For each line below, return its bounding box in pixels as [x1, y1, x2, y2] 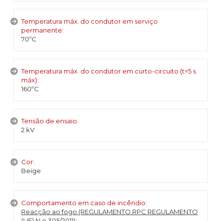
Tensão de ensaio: [21, 117, 78, 125]
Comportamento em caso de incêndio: [21, 199, 147, 207]
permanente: [21, 26, 64, 34]
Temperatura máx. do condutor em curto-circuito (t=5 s [21, 67, 196, 75]
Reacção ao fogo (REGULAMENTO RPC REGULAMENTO [21, 208, 198, 216]
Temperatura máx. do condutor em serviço [21, 17, 158, 25]
